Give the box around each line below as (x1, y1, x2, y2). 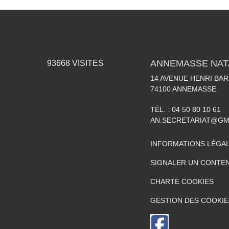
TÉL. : (150, 105, 172, 113)
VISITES (70, 58, 104, 67)
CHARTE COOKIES (150, 177, 214, 186)
